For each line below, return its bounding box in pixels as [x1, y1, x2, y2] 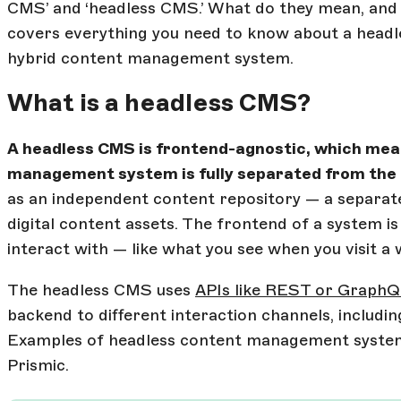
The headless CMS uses [7, 279, 195, 300]
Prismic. [7, 354, 69, 375]
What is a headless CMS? [7, 88, 311, 118]
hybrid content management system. [7, 48, 294, 68]
